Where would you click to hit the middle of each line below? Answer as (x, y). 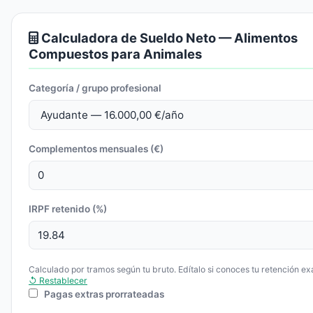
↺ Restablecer (58, 281)
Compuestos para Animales (115, 53)
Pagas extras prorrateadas (103, 294)
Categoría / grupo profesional (95, 88)
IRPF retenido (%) (68, 209)
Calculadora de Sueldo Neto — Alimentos (168, 37)
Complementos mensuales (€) (96, 149)
